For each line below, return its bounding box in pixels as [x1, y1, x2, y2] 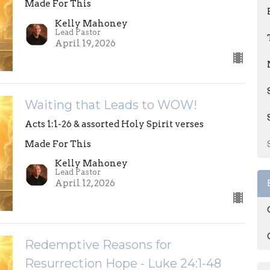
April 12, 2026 [54, 178, 115, 189]
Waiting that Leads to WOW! [24, 97, 197, 112]
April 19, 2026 [54, 37, 116, 49]
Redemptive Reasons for [24, 237, 172, 253]
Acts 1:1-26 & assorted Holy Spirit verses [24, 118, 204, 130]
